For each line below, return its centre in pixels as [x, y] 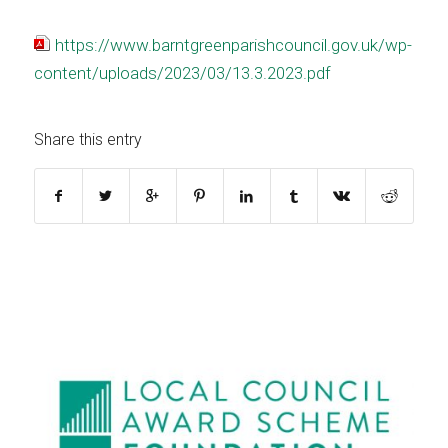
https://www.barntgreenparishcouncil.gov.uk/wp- [233, 44]
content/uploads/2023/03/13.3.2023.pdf [182, 72]
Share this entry [87, 140]
